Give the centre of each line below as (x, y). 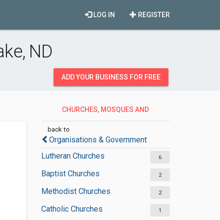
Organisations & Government (98, 140)
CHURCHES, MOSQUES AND (106, 110)
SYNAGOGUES (100, 127)
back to (58, 129)
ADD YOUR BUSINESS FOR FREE (111, 77)
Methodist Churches (76, 191)
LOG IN (103, 15)
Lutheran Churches (73, 156)
